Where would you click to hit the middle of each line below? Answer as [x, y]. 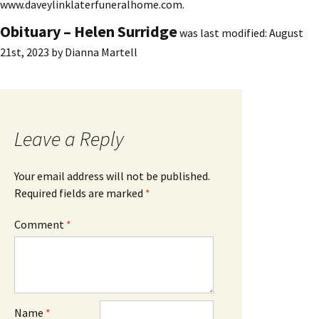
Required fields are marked [80, 193]
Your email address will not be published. [112, 176]
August [286, 32]
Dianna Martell [101, 52]
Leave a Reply [69, 138]
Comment [40, 224]
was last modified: [223, 32]
